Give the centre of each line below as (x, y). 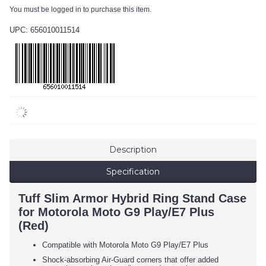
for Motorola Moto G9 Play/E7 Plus (116, 212)
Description (133, 150)
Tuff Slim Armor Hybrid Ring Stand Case (132, 199)
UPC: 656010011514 (45, 30)
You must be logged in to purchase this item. (80, 10)
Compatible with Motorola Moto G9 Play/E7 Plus (125, 245)
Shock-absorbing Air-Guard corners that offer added (130, 260)
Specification (133, 172)
